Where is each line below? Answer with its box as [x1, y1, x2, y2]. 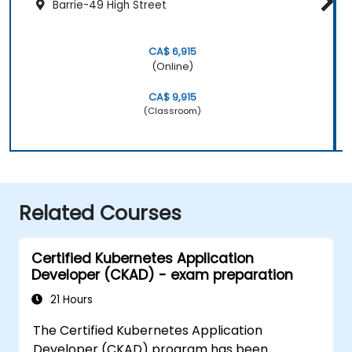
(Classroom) [143, 104, 201, 117]
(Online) [151, 59, 193, 73]
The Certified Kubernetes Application [33, 321, 263, 339]
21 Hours [47, 291, 93, 307]
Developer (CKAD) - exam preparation [31, 265, 293, 284]
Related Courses [19, 199, 181, 227]
